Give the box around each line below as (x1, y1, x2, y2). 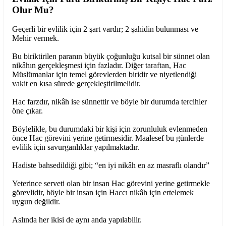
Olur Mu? (12, 4, 54, 15)
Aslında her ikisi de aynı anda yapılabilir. (12, 215, 142, 224)
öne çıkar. (12, 106, 43, 116)
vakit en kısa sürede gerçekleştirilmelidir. (12, 79, 141, 88)
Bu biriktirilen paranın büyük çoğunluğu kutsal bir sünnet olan (12, 52, 210, 61)
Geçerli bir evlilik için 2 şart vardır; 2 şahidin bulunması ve (12, 25, 198, 34)
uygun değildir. (12, 197, 60, 206)
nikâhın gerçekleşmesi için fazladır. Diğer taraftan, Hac (12, 61, 186, 70)
